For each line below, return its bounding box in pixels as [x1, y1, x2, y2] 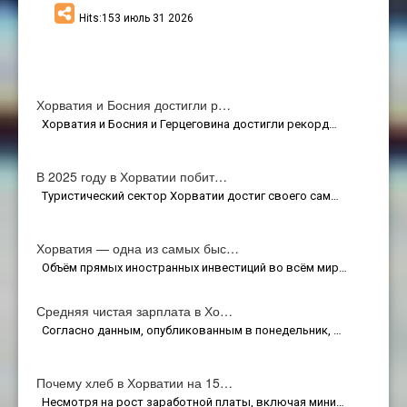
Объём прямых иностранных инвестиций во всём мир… [36, 260, 347, 274]
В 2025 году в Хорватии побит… [36, 166, 227, 185]
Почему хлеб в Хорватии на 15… [36, 372, 233, 392]
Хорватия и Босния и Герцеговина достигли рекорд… [36, 116, 337, 131]
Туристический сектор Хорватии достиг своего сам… [36, 188, 339, 203]
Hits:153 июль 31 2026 [79, 11, 194, 25]
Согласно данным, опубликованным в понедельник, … [36, 323, 342, 337]
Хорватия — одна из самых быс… [36, 238, 239, 257]
